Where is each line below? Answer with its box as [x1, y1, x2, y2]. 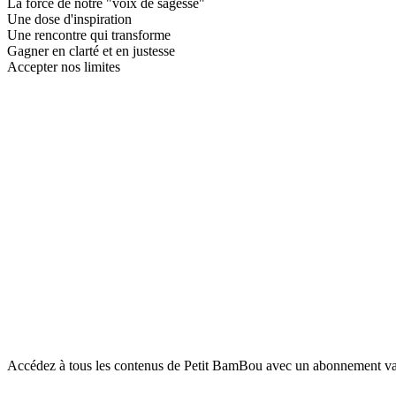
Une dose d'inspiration [7, 11, 132, 27]
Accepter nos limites [7, 58, 120, 74]
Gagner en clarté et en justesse [7, 42, 175, 58]
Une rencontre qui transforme [7, 27, 171, 42]
